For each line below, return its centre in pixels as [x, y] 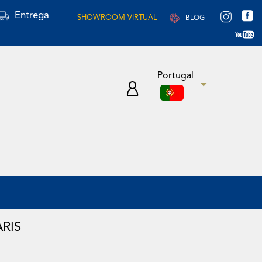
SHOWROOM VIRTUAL [117, 18]
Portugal [175, 76]
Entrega [32, 15]
